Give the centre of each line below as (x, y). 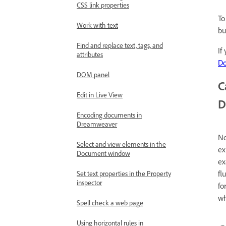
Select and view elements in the (121, 144)
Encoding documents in (109, 115)
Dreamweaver (97, 124)
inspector (89, 182)
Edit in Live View (100, 95)
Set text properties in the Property (124, 173)
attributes (90, 54)
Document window (103, 153)
